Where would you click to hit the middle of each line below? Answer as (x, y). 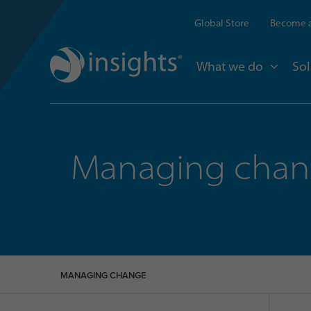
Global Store (222, 23)
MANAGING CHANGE (103, 275)
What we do (230, 66)
